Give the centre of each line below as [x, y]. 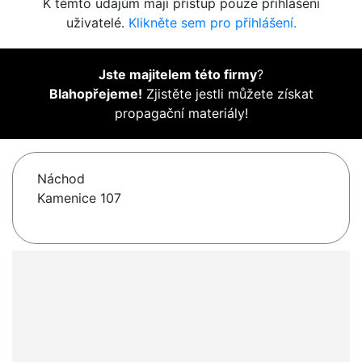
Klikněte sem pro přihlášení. [212, 23]
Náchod [61, 179]
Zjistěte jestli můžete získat [227, 94]
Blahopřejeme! [95, 94]
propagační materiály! [181, 114]
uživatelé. [97, 23]
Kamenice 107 [79, 198]
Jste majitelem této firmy [178, 75]
